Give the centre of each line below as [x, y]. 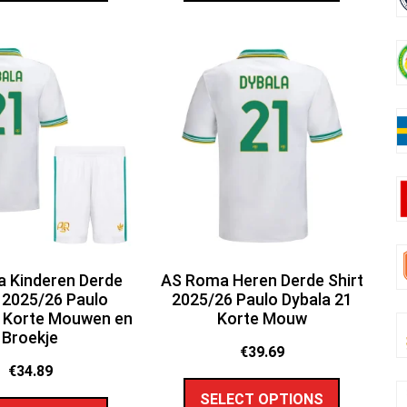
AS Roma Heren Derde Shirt [262, 280]
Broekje [30, 337]
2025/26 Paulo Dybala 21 [262, 299]
